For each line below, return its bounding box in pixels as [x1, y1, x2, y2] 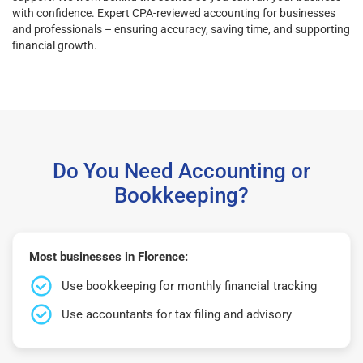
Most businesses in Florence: [29, 249, 188, 264]
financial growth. [12, 38, 97, 52]
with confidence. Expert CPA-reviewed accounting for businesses [12, 6, 335, 19]
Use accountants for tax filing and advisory [62, 306, 292, 322]
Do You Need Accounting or [53, 158, 310, 183]
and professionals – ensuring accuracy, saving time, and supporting [12, 22, 350, 36]
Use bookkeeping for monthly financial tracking [62, 278, 317, 293]
